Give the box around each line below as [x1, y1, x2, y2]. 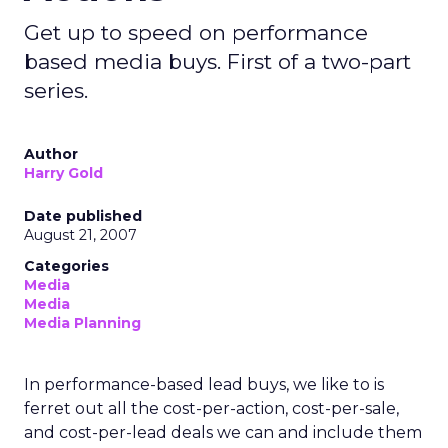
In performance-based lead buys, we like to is [24, 375, 384, 394]
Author [24, 145, 78, 163]
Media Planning [24, 314, 141, 332]
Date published [24, 207, 142, 225]
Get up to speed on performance [24, 20, 368, 45]
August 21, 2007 [24, 226, 137, 244]
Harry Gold [24, 164, 103, 182]
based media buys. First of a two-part [24, 49, 411, 74]
